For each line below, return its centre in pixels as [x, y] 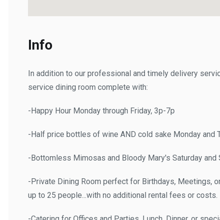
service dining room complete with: [80, 87]
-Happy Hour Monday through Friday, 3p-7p [93, 111]
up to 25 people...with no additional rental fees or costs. [114, 195]
